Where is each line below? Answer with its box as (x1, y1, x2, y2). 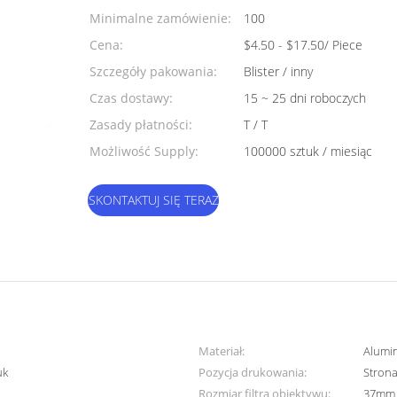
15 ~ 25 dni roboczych (244, 90, 366, 106)
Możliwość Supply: (90, 143, 198, 160)
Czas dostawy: (90, 90, 173, 106)
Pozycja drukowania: (198, 364, 307, 380)
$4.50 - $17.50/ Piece (244, 36, 362, 53)
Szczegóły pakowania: (90, 63, 217, 80)
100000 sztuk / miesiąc (244, 143, 372, 160)
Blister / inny (244, 63, 313, 80)
